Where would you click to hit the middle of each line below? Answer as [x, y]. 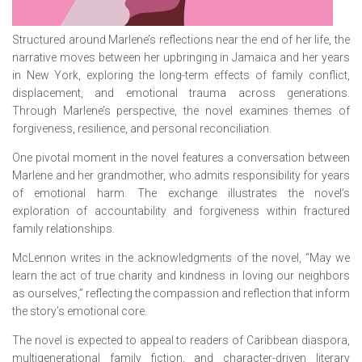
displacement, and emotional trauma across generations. [181, 93]
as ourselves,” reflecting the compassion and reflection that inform [181, 293]
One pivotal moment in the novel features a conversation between [181, 158]
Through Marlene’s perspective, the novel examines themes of [181, 111]
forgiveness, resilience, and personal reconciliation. [142, 128]
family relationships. [63, 229]
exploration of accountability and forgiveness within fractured [181, 211]
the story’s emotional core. [80, 311]
